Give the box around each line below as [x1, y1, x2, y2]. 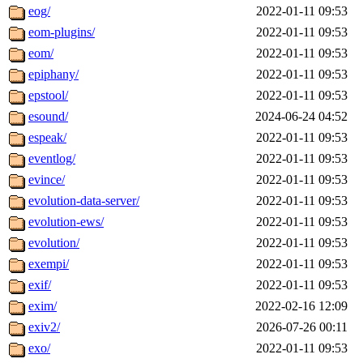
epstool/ [28, 88, 68, 103]
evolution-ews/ [28, 215, 104, 229]
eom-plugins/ [28, 25, 95, 40]
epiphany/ [28, 67, 79, 82]
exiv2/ [28, 320, 60, 335]
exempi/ [28, 257, 69, 271]
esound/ [28, 109, 68, 124]
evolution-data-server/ [28, 194, 139, 208]
